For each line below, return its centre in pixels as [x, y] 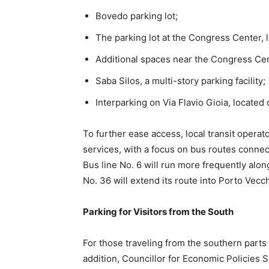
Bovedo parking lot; [137, 16]
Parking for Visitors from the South [158, 212]
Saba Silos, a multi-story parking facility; [180, 81]
